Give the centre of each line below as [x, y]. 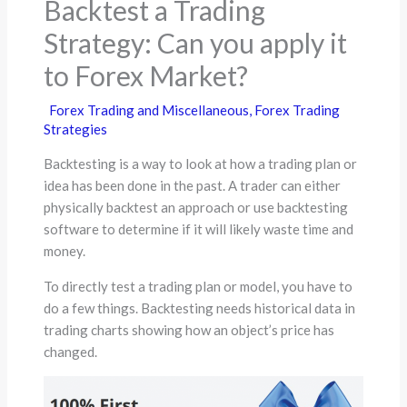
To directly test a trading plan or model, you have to [199, 287]
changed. [72, 352]
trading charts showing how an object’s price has [189, 330]
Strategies [76, 129]
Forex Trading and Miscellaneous [149, 110]
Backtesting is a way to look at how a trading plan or [201, 164]
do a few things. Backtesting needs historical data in [200, 308]
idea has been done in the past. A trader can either [193, 186]
